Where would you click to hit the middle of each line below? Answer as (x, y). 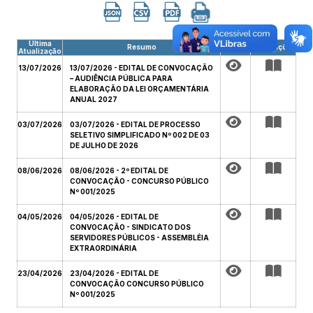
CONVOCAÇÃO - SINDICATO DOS (130, 227)
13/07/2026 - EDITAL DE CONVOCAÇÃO (141, 68)
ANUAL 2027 (94, 99)
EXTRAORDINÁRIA (103, 248)
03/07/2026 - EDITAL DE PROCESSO (135, 124)
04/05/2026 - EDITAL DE (114, 217)
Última (40, 43)
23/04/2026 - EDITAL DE (114, 273)
